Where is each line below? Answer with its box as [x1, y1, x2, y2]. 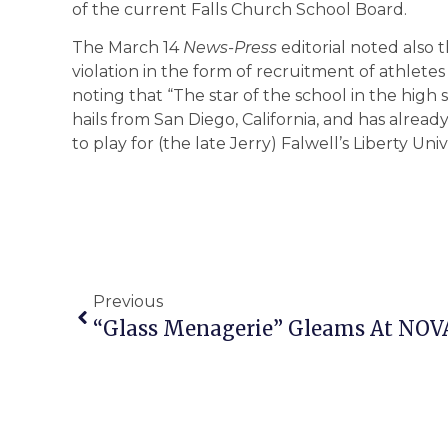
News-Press [183, 38, 277, 58]
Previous [93, 292, 163, 312]
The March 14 [72, 38, 183, 58]
